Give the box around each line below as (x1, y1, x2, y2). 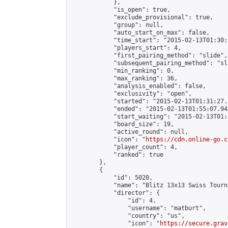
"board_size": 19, (71, 121, 174, 128)
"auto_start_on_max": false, (71, 29, 210, 36)
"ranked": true (71, 151, 163, 158)
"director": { (71, 189, 160, 196)
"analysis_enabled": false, (71, 82, 206, 90)
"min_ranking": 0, (71, 67, 174, 74)
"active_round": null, (71, 128, 188, 135)
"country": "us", (71, 212, 185, 219)
